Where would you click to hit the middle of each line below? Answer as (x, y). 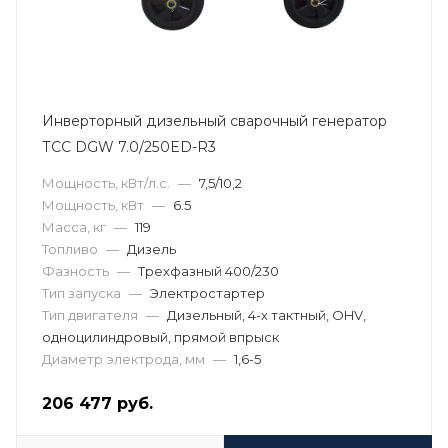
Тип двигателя (90, 315)
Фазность (75, 271)
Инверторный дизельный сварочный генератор (214, 121)
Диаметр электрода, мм (123, 359)
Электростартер (207, 293)
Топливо (70, 249)
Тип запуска (81, 293)
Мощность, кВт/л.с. (106, 183)
